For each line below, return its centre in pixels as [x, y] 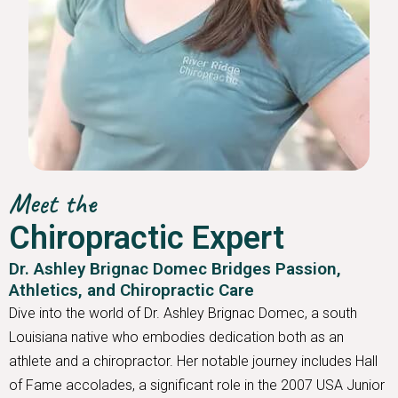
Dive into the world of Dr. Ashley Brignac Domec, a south [183, 314]
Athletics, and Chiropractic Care [131, 291]
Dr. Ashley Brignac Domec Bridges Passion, [175, 269]
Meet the [52, 203]
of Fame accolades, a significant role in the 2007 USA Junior [197, 386]
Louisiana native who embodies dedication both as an [176, 338]
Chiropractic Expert [147, 239]
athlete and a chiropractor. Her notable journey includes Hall [193, 362]
